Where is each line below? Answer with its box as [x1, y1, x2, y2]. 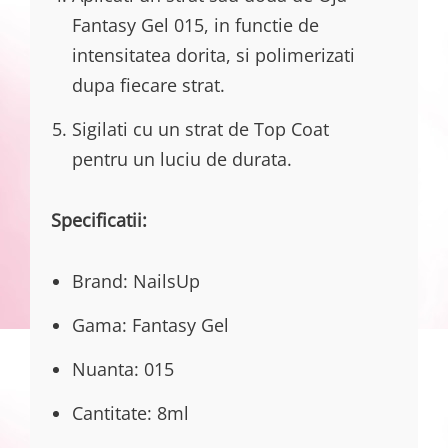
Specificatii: [51, 208, 147, 233]
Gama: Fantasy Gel [72, 313, 229, 338]
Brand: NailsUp [72, 269, 200, 294]
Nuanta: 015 [72, 357, 174, 382]
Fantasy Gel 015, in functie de [72, 12, 319, 37]
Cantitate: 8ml [72, 401, 189, 426]
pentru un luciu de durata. [72, 146, 292, 171]
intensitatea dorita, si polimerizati [72, 42, 355, 67]
